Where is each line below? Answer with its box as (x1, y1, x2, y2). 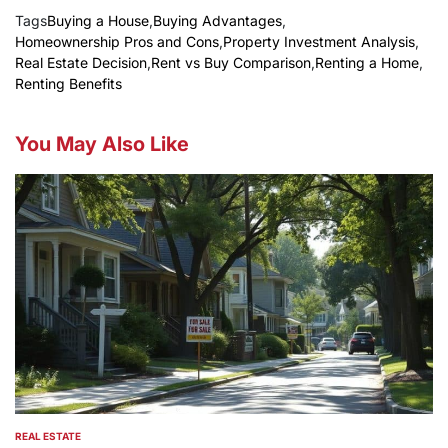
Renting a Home (315, 54, 419, 72)
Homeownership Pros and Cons (15, 33, 219, 51)
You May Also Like (15, 132, 189, 157)
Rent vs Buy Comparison (151, 54, 311, 72)
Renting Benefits (15, 75, 122, 93)
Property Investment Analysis (223, 33, 415, 51)
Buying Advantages (153, 12, 282, 30)
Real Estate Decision (15, 54, 147, 72)
